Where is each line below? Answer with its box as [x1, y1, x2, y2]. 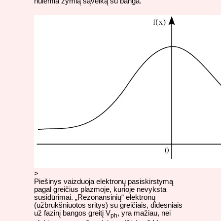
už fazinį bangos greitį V [34, 209, 110, 217]
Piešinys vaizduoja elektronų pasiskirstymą [34, 177, 173, 185]
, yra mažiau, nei [117, 209, 171, 217]
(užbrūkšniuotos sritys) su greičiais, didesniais [34, 201, 183, 209]
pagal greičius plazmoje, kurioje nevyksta [34, 185, 166, 193]
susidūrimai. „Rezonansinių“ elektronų [34, 193, 155, 201]
